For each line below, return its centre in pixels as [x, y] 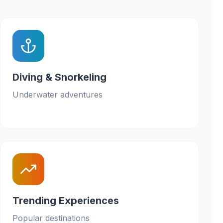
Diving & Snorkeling [59, 77]
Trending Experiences [66, 201]
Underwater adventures [57, 95]
